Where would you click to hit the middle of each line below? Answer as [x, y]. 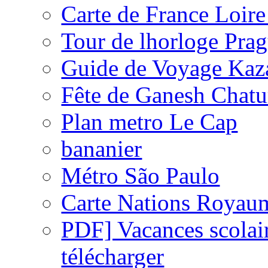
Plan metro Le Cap [150, 121]
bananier [102, 148]
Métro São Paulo [141, 175]
